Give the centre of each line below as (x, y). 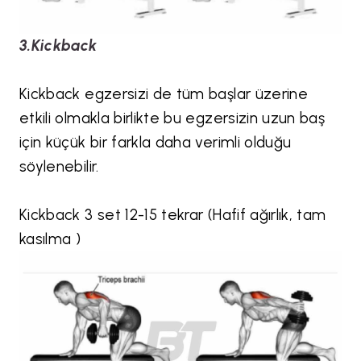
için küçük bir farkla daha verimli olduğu (156, 143)
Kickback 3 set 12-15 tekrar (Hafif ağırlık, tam (173, 215)
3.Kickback (58, 46)
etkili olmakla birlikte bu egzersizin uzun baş (172, 118)
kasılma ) (52, 239)
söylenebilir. (61, 167)
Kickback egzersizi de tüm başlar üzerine (164, 94)
